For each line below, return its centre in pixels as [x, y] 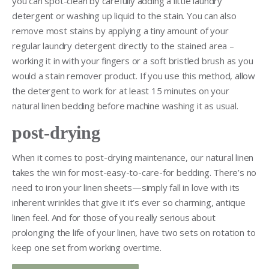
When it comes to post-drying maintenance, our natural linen [133, 157]
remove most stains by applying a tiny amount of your [120, 30]
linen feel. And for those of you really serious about [114, 217]
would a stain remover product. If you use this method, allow [134, 75]
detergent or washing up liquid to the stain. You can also [124, 15]
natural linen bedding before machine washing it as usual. [125, 105]
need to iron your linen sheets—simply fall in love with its [126, 187]
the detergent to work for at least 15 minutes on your [121, 90]
